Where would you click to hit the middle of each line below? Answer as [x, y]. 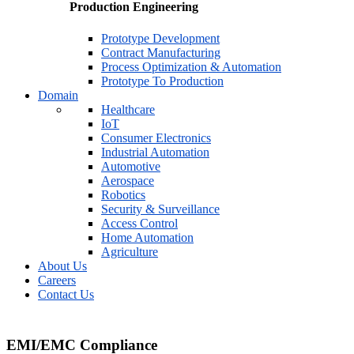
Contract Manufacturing [161, 52]
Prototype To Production [162, 81]
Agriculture [130, 251]
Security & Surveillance [160, 209]
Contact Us [66, 294]
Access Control [139, 223]
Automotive [131, 166]
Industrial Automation [155, 152]
